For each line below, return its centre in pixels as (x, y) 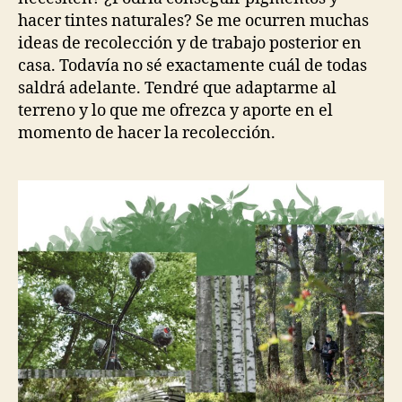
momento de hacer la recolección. (147, 133)
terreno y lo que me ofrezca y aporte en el (175, 110)
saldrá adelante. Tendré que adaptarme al (177, 88)
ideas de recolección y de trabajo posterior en (190, 43)
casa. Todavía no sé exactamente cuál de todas (192, 66)
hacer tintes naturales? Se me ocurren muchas (193, 21)
